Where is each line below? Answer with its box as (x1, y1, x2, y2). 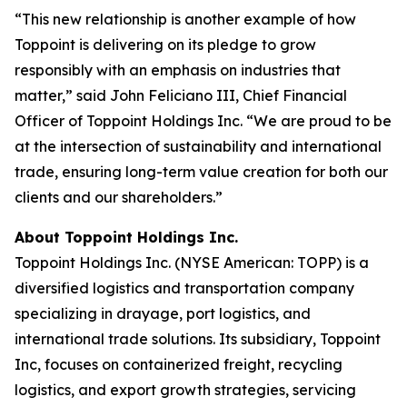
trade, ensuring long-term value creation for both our (15, 163, 388, 181)
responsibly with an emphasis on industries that (15, 61, 341, 79)
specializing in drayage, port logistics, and (15, 304, 311, 323)
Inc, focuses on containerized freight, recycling (15, 355, 342, 373)
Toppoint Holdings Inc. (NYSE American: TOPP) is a (15, 253, 369, 272)
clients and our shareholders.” (15, 188, 223, 206)
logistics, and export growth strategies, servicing (15, 381, 356, 399)
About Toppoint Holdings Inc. (15, 228, 238, 246)
